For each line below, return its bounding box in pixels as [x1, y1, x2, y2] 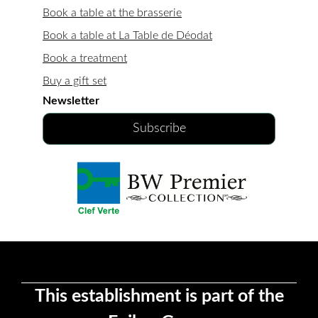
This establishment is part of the [34, 287, 284, 305]
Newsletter [43, 94, 99, 106]
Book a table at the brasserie [43, 6, 182, 18]
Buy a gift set [43, 75, 106, 87]
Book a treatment [43, 52, 127, 64]
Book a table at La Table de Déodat [43, 29, 212, 41]
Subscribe [132, 121, 186, 135]
